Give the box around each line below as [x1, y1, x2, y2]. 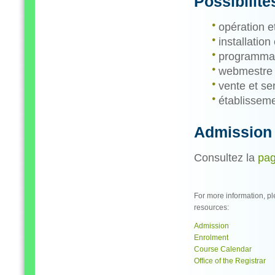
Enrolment [194, 233, 228, 242]
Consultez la [194, 152, 258, 164]
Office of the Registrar [194, 257, 266, 265]
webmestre [219, 65, 273, 77]
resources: [194, 203, 229, 212]
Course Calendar [194, 245, 252, 254]
